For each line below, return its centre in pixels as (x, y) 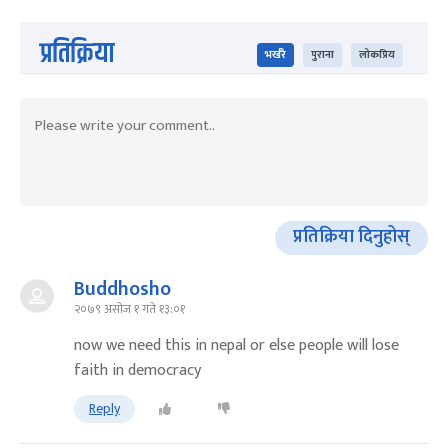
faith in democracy (137, 370)
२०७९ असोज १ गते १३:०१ (129, 308)
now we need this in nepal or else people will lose (236, 345)
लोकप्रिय (377, 55)
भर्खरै (275, 55)
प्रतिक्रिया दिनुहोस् (351, 237)
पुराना (322, 55)
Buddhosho (122, 288)
